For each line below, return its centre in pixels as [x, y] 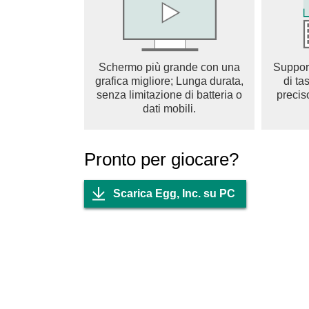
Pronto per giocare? [161, 159]
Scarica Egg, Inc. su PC [174, 193]
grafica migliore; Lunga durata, [169, 81]
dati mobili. [169, 109]
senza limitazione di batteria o [169, 95]
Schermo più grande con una [169, 67]
